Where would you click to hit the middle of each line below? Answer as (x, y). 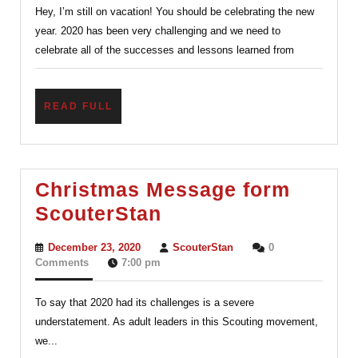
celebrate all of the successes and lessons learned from (165, 50)
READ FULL (78, 106)
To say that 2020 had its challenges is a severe (145, 302)
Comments (62, 262)
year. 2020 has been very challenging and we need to (158, 30)
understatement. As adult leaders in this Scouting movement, (177, 321)
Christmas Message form (163, 189)
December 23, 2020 (94, 247)
